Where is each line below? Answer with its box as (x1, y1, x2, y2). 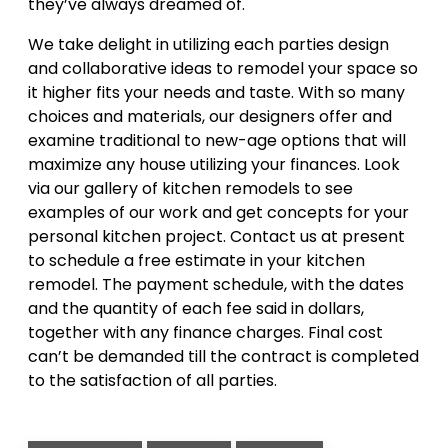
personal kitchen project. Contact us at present (28, 225, 405, 248)
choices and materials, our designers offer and (28, 105, 392, 128)
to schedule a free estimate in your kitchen (28, 249, 365, 272)
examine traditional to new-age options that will (28, 129, 406, 152)
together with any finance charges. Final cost (28, 321, 383, 344)
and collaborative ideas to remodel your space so (28, 57, 418, 80)
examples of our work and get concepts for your (28, 201, 409, 224)
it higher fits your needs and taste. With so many (28, 81, 405, 104)
